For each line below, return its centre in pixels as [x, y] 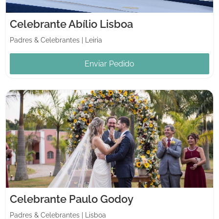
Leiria [94, 40]
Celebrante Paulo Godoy [72, 199]
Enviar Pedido [109, 64]
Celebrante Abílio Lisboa [71, 24]
